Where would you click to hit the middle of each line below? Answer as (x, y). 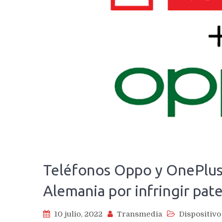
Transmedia (139, 214)
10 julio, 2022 (78, 214)
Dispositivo (200, 214)
